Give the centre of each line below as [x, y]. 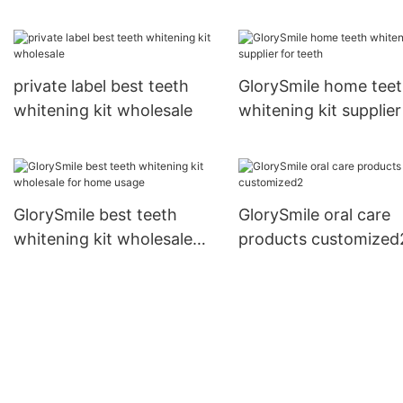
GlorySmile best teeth [95, 215]
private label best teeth [101, 86]
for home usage [73, 264]
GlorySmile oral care [314, 215]
